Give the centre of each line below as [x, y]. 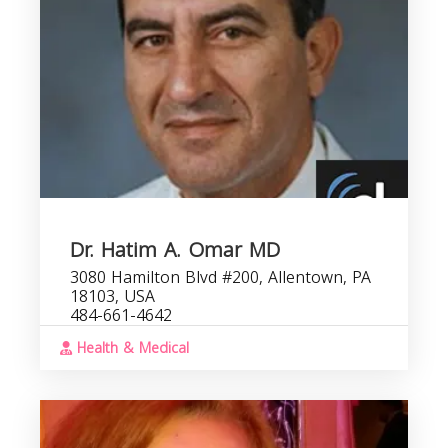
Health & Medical [130, 348]
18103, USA [112, 296]
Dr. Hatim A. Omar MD [175, 250]
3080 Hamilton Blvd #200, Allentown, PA [220, 277]
